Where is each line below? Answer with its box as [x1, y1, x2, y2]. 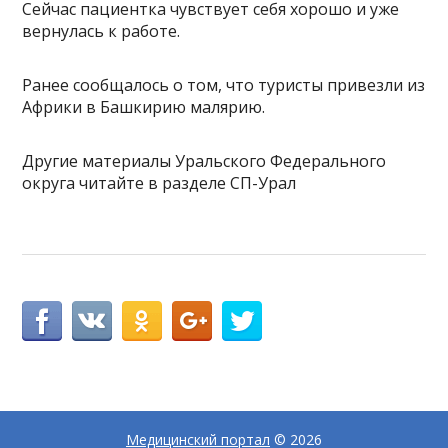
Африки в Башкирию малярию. [22, 96, 266, 119]
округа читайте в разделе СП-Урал [22, 172, 297, 195]
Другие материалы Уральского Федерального [22, 150, 387, 173]
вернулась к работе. [22, 20, 181, 43]
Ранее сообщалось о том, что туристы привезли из [22, 74, 426, 97]
